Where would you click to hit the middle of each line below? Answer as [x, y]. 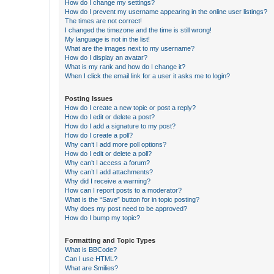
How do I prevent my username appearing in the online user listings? [166, 12]
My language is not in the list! [107, 39]
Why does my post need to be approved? [126, 209]
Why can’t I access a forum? [107, 163]
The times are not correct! [103, 21]
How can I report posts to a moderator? [123, 190]
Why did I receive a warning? [108, 181]
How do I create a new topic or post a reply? [130, 108]
